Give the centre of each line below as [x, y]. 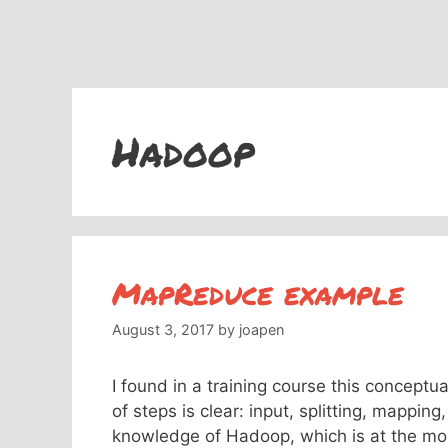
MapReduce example [258, 293]
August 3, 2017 [163, 330]
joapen [261, 330]
